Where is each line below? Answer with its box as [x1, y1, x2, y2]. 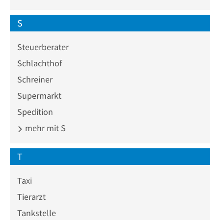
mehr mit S [23, 122, 66, 134]
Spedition [17, 106, 53, 117]
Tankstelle [17, 207, 56, 219]
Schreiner [17, 74, 53, 85]
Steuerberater [17, 41, 69, 53]
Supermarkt [17, 90, 61, 101]
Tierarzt [17, 191, 46, 202]
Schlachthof [17, 57, 62, 69]
